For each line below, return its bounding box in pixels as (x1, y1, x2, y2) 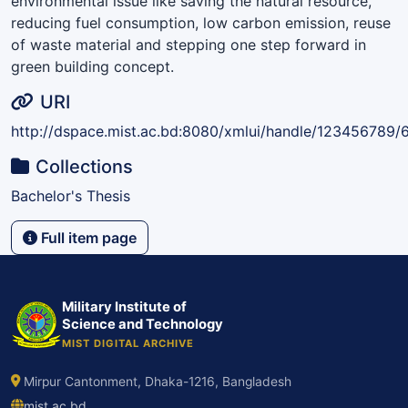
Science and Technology (62, 315, 223, 332)
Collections (36, 155, 134, 178)
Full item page (37, 228, 137, 247)
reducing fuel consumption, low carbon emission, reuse (11, 13, 391, 32)
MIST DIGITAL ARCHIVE (62, 336, 195, 350)
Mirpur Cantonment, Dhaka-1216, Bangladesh (24, 373, 291, 389)
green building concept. (11, 56, 174, 76)
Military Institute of (62, 298, 187, 315)
